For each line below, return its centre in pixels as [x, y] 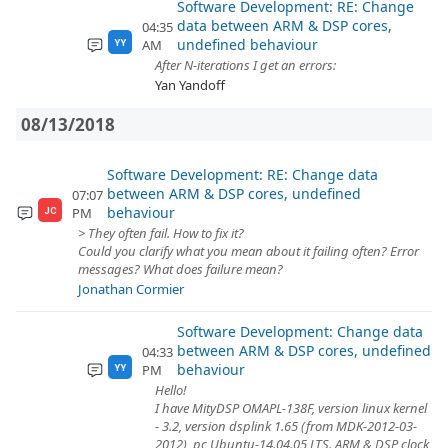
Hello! [170, 390]
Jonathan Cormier [131, 289]
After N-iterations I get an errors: [245, 65]
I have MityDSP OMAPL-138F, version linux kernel [291, 408]
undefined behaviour [247, 44]
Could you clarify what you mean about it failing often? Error [248, 251]
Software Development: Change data [299, 331]
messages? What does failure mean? [180, 269]
